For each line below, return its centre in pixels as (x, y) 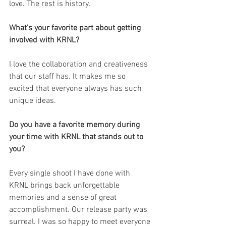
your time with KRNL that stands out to (77, 137)
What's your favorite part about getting (76, 29)
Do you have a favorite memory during (75, 125)
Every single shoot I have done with (71, 174)
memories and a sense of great (64, 198)
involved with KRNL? (44, 41)
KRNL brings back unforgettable (65, 186)
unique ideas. (33, 101)
